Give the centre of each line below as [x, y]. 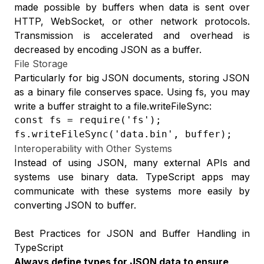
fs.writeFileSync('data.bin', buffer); [123, 134]
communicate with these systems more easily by [132, 191]
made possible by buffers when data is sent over [132, 7]
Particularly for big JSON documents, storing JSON [132, 78]
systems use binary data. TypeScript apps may [132, 177]
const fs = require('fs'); [88, 120]
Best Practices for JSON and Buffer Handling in [132, 233]
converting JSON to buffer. [75, 205]
